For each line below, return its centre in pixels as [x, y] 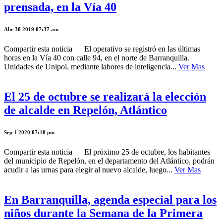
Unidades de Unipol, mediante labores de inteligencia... [91, 67]
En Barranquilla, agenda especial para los [110, 199]
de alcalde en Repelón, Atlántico [85, 110]
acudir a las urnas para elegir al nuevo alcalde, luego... [89, 169]
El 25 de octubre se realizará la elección [105, 97]
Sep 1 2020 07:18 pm [29, 132]
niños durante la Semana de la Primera [103, 213]
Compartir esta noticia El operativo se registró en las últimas [102, 49]
